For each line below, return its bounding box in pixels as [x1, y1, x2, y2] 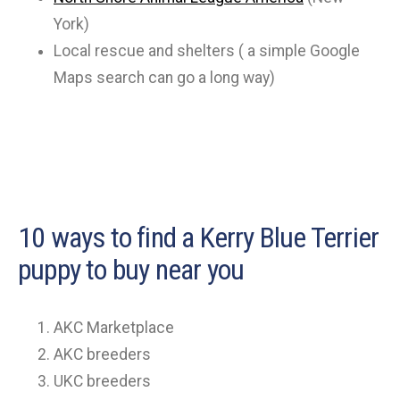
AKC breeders [54, 345, 151, 363]
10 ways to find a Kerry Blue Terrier [18, 220, 379, 254]
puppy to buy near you [18, 252, 245, 287]
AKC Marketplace [54, 318, 174, 337]
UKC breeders [54, 371, 151, 390]
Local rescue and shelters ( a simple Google [54, 41, 360, 60]
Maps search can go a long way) [54, 68, 275, 87]
